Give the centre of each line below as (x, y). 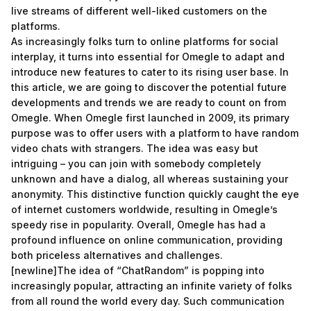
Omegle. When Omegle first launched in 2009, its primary (150, 118)
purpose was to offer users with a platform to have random (155, 133)
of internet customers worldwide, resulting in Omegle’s (144, 209)
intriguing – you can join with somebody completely (136, 163)
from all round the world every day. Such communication (148, 301)
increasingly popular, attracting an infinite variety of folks (152, 286)
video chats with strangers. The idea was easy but (135, 148)
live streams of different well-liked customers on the (139, 11)
